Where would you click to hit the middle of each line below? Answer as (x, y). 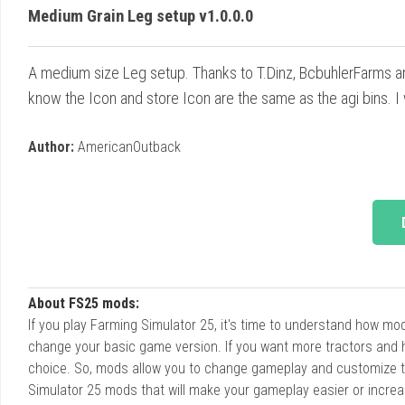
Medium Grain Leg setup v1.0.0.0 (141, 16)
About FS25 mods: (84, 303)
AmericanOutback (127, 146)
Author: (51, 146)
